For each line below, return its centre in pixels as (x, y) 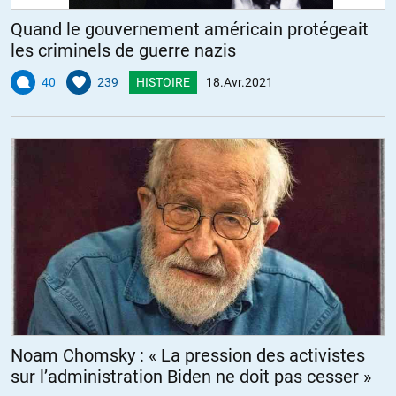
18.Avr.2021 (240, 82)
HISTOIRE (163, 82)
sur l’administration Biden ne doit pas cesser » (191, 376)
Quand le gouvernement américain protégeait (190, 29)
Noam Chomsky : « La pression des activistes (188, 355)
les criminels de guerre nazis (123, 50)
